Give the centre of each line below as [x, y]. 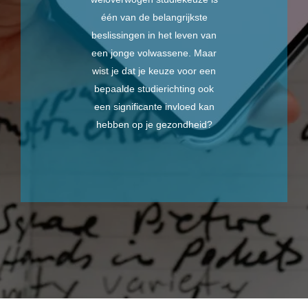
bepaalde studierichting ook [154, 89]
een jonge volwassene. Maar [154, 53]
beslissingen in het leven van [154, 35]
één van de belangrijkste [154, 17]
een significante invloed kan [154, 107]
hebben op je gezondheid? [154, 124]
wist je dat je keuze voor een [154, 71]
